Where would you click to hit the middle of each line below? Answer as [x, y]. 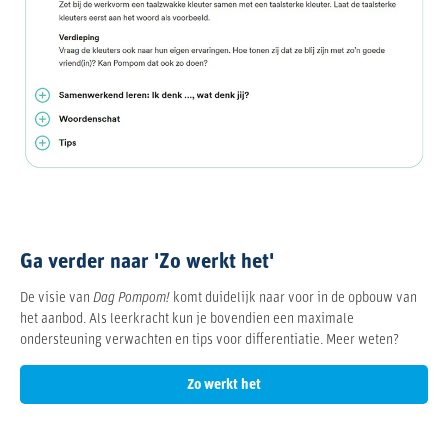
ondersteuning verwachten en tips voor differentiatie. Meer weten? [211, 340]
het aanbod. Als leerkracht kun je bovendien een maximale [187, 319]
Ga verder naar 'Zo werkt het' [147, 262]
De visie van [55, 298]
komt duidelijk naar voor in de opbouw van [293, 298]
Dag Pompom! [130, 298]
